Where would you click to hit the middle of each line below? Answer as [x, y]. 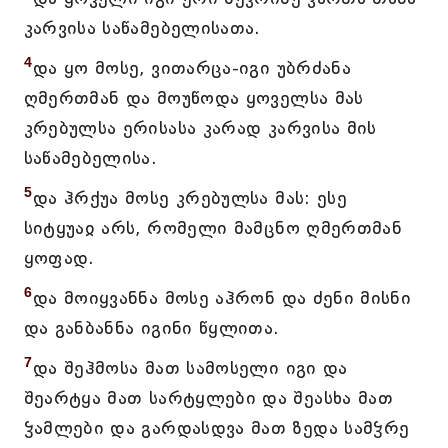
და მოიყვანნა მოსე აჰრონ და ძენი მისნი [222, 298]
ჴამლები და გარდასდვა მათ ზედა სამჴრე [216, 428]
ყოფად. [59, 258]
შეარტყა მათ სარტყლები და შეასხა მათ [208, 398]
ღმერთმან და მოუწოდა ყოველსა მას [193, 98]
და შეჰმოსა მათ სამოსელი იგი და [190, 368]
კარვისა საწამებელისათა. [142, 28]
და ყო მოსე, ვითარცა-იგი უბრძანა [192, 68]
